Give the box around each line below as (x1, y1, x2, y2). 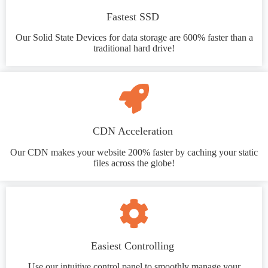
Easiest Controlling (91, 239, 177, 252)
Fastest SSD (106, 10, 162, 23)
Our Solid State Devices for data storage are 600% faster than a (15, 32, 253, 43)
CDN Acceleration (92, 125, 176, 138)
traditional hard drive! (93, 43, 175, 54)
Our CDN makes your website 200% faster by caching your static (10, 147, 258, 157)
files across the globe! (93, 157, 175, 168)
